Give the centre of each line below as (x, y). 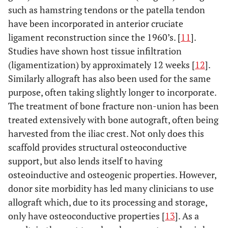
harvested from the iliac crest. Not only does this (106, 133)
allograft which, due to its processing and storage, (108, 202)
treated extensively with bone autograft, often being (113, 120)
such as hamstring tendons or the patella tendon (107, 10)
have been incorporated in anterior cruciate (96, 23)
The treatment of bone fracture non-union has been (113, 106)
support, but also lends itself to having (85, 161)
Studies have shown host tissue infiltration (95, 51)
